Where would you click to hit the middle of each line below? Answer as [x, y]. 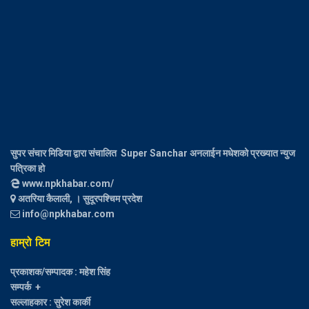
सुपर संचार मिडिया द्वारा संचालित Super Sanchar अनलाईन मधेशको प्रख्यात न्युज [153, 153]
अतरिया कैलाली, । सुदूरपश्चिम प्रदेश [79, 199]
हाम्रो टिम [30, 243]
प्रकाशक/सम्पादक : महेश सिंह [60, 272]
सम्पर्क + [26, 287]
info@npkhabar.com [68, 214]
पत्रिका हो [28, 169]
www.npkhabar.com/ [67, 184]
